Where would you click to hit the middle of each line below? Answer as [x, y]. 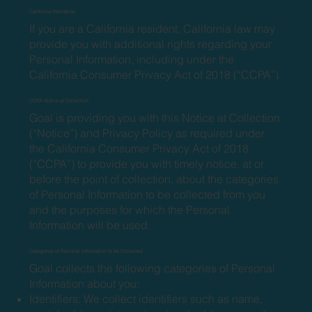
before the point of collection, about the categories [154, 179]
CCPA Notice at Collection [59, 100]
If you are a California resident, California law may [153, 28]
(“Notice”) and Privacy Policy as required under [147, 133]
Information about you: [85, 283]
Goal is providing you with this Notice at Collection [155, 117]
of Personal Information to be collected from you [148, 194]
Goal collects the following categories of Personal [153, 268]
